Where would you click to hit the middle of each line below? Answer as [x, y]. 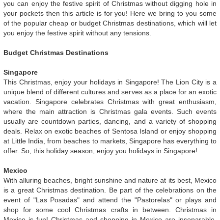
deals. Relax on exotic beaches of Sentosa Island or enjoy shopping [110, 131]
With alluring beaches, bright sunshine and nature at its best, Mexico [110, 180]
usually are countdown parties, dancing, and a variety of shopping [110, 121]
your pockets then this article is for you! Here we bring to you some [110, 13]
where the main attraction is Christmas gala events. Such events [110, 111]
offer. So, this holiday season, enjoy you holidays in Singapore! [100, 151]
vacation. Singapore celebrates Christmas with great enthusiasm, [110, 101]
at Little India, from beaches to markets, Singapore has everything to [110, 141]
